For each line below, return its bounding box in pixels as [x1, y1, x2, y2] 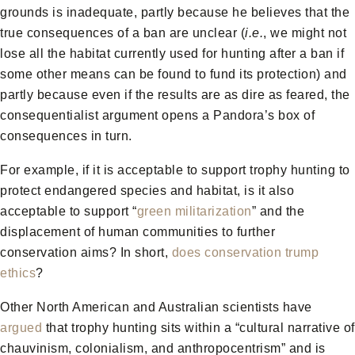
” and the [251, 204, 304, 219]
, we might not [263, 26, 346, 40]
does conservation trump [171, 246, 319, 260]
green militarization [136, 204, 252, 219]
